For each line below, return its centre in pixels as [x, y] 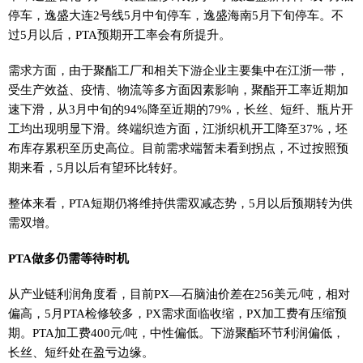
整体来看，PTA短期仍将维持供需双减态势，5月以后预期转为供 [180, 203]
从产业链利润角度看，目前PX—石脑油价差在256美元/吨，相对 [179, 294]
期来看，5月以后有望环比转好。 [96, 167]
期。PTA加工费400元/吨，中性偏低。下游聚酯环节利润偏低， [176, 333]
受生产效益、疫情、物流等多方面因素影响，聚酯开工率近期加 [178, 90]
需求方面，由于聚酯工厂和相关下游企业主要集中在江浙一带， [178, 70]
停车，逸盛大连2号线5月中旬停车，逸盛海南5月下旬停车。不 [176, 15]
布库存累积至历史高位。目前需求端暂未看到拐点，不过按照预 [178, 148]
